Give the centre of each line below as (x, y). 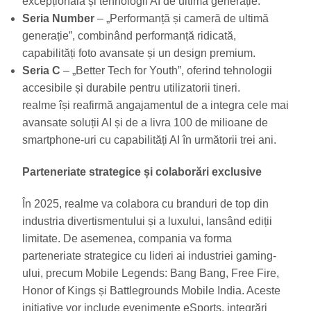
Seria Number (58, 19)
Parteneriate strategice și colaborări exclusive (142, 172)
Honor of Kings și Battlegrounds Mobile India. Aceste (151, 290)
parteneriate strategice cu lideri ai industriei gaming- (149, 255)
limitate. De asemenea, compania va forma (127, 238)
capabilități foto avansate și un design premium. (139, 53)
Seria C (41, 71)
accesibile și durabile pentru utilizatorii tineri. (131, 88)
